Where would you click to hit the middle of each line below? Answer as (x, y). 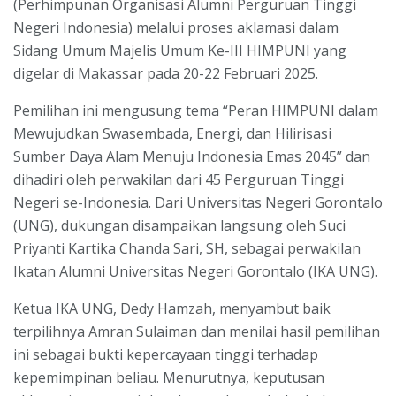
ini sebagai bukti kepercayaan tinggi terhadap (166, 354)
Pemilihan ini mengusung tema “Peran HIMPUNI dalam (196, 110)
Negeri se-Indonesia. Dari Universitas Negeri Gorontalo (198, 202)
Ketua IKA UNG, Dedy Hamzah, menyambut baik (172, 308)
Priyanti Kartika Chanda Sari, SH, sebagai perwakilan (187, 248)
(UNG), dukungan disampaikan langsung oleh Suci (179, 225)
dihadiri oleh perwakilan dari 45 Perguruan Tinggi (179, 179)
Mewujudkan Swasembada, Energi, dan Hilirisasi (172, 133)
